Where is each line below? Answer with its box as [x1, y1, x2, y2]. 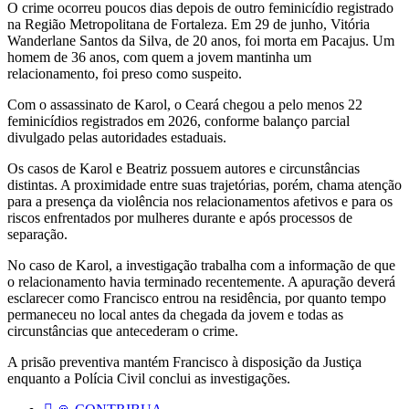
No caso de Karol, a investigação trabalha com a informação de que [7, 257, 395, 273]
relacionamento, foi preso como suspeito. [7, 65, 242, 81]
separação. [7, 225, 68, 242]
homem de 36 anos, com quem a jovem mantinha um [7, 48, 311, 65]
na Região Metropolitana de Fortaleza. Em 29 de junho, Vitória [7, 16, 370, 32]
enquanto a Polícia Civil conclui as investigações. [7, 370, 290, 386]
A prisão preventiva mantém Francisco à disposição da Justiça [7, 353, 362, 370]
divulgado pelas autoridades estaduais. [7, 129, 226, 145]
